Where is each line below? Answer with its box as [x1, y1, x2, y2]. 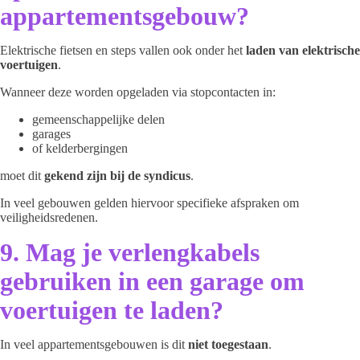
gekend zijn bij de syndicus [44, 169, 190, 182]
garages [32, 127, 71, 141]
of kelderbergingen [32, 141, 128, 155]
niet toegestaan [188, 337, 268, 351]
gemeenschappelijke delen [32, 112, 165, 126]
